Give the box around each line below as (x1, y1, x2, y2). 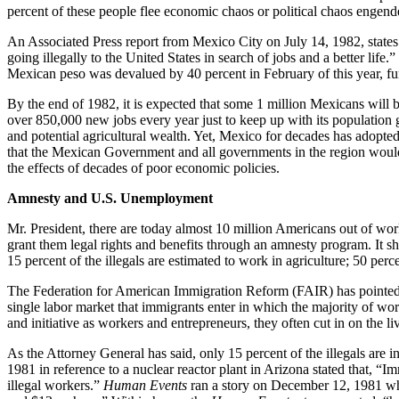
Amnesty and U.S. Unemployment (7, 190, 213, 206)
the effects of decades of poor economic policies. (7, 159, 280, 175)
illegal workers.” (7, 377, 103, 393)
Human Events (103, 377, 187, 393)
